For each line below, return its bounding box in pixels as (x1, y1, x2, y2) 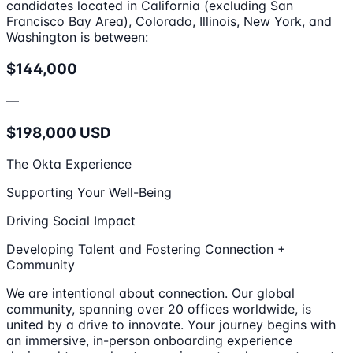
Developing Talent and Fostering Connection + (6, 241, 286, 258)
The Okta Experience (6, 156, 132, 173)
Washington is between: (6, 29, 148, 46)
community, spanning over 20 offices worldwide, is (6, 301, 311, 318)
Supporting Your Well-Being (6, 184, 172, 201)
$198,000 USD (6, 123, 111, 142)
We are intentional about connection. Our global (6, 285, 295, 302)
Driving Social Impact (6, 213, 136, 229)
